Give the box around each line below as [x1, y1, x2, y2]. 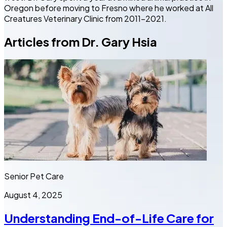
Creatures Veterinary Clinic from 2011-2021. [4, 13, 167, 24]
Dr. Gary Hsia [82, 33, 157, 49]
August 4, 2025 [4, 189, 62, 200]
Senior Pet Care [4, 170, 64, 181]
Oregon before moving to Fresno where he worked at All [4, 2, 213, 13]
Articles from [4, 33, 82, 49]
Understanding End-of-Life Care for [4, 210, 214, 225]
